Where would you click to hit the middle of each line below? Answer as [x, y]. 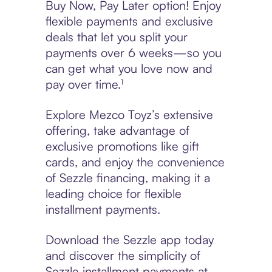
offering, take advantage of [117, 131]
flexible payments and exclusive [129, 21]
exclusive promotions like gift [122, 146]
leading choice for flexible [113, 194]
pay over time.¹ [84, 84]
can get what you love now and [129, 69]
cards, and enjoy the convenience [135, 162]
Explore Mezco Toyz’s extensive [129, 115]
